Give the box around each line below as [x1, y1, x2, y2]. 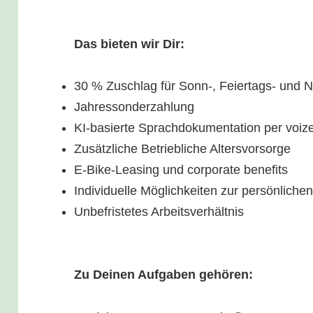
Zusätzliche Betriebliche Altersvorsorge [74, 141, 291, 156]
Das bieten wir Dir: [74, 36, 185, 51]
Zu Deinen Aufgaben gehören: [74, 268, 254, 282]
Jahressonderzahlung [74, 99, 195, 114]
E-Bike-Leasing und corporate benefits [74, 162, 289, 177]
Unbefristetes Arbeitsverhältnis [74, 204, 245, 219]
